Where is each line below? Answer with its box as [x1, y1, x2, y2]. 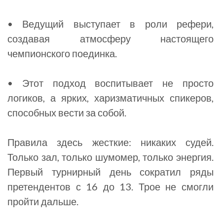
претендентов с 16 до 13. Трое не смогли [7, 181, 214, 192]
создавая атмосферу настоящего [7, 33, 214, 44]
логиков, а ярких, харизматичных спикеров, [7, 92, 214, 104]
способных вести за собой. [7, 107, 126, 118]
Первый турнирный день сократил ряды [7, 166, 214, 178]
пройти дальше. [7, 195, 78, 207]
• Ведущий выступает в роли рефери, [7, 18, 214, 30]
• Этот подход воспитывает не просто [7, 77, 214, 89]
